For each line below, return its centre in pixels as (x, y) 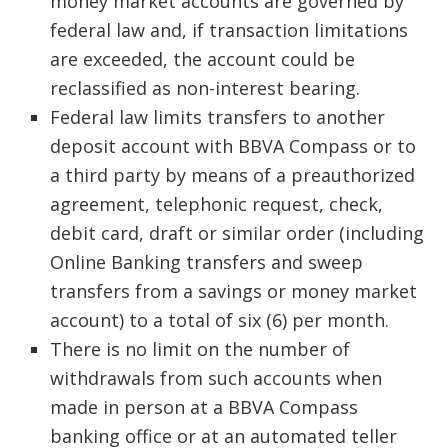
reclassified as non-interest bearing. (205, 88)
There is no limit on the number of (200, 349)
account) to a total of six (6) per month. (219, 320)
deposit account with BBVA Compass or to (233, 146)
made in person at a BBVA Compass (204, 407)
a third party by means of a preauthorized (232, 175)
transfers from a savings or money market (233, 291)
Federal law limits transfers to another (217, 117)
